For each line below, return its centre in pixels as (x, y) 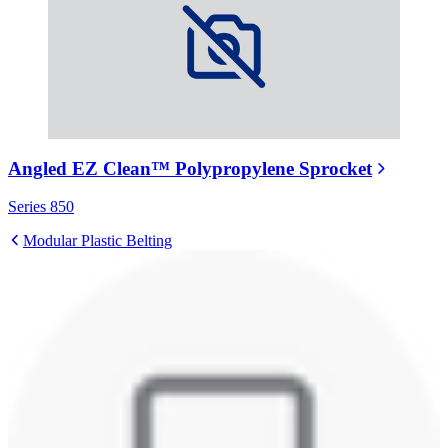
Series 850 (41, 207)
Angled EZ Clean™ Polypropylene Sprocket (190, 168)
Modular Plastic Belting (97, 241)
